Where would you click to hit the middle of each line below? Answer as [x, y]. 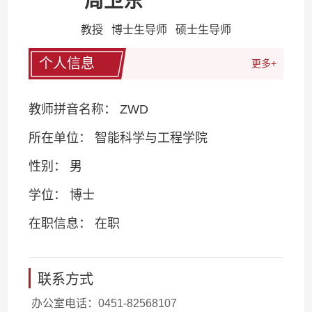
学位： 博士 [62, 195]
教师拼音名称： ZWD [89, 109]
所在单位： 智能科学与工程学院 [118, 138]
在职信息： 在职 [75, 223]
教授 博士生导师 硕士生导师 [156, 29]
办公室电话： [64, 303]
